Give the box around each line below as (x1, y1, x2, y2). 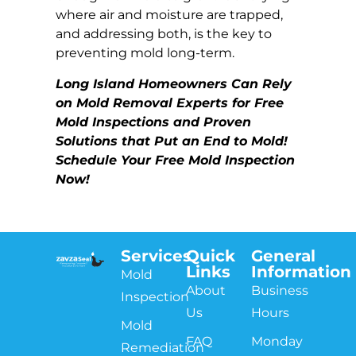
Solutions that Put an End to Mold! (56, 133, 288, 149)
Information (251, 261, 351, 281)
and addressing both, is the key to (56, 26, 272, 42)
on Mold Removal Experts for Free (56, 95, 284, 110)
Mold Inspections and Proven (56, 114, 251, 130)
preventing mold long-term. (56, 45, 234, 61)
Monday (251, 333, 303, 349)
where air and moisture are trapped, (56, 7, 283, 23)
